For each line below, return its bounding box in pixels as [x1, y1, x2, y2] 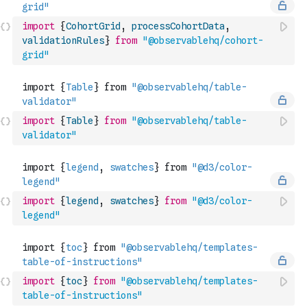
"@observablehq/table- [132, 115, 247, 126]
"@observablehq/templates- [121, 275, 258, 286]
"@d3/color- [192, 195, 252, 206]
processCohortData [132, 21, 225, 32]
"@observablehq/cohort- [143, 35, 263, 46]
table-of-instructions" [22, 290, 143, 301]
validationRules [22, 35, 104, 46]
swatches [110, 195, 153, 206]
